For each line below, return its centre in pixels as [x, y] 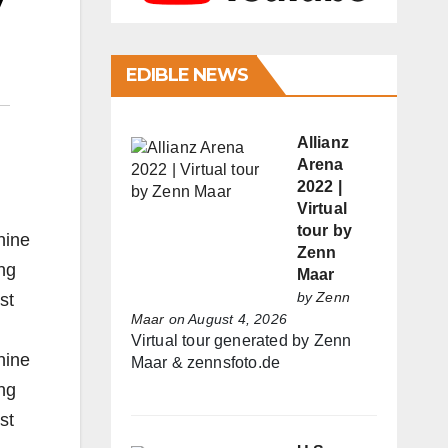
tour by [324, 231]
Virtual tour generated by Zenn [241, 341]
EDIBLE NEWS [187, 75]
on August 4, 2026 [225, 319]
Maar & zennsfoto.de [205, 363]
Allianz [322, 143]
